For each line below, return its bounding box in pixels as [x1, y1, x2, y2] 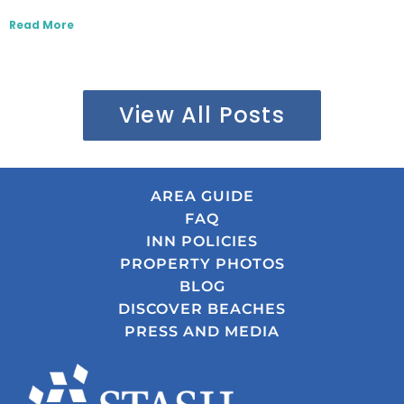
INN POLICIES [146, 232, 258, 250]
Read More [9, 16, 74, 32]
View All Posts [119, 99, 285, 130]
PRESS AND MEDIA [124, 322, 280, 340]
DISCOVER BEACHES [118, 299, 286, 317]
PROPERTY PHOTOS [119, 254, 285, 272]
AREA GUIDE [150, 187, 254, 205]
